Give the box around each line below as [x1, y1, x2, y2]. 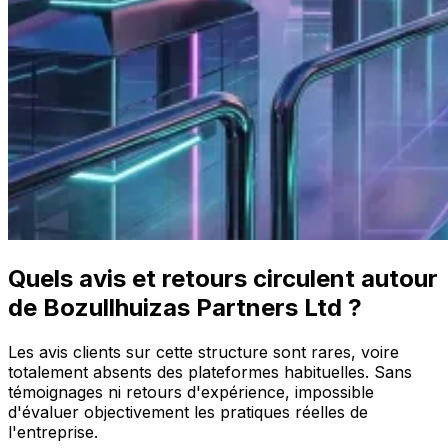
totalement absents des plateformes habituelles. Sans [8, 362, 412, 383]
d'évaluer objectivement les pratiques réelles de [8, 402, 368, 423]
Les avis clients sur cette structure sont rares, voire [8, 342, 399, 363]
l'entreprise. [8, 422, 98, 443]
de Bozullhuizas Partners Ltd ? [8, 293, 362, 323]
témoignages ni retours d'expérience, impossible [8, 382, 374, 403]
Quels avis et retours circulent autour [8, 264, 438, 294]
